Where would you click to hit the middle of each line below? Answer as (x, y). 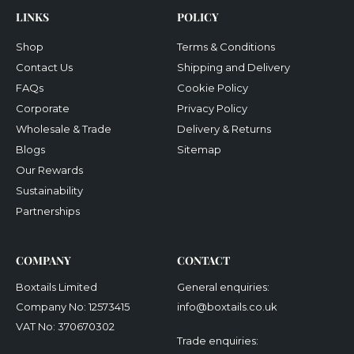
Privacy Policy (212, 108)
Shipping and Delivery (233, 67)
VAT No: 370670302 (65, 326)
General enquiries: (223, 287)
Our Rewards (49, 170)
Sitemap (199, 149)
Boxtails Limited (56, 287)
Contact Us (44, 67)
